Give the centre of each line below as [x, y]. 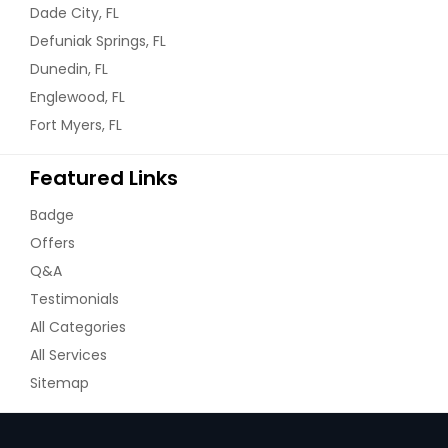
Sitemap [59, 383]
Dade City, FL [74, 13]
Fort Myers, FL [76, 125]
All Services [68, 355]
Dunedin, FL [69, 69]
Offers [52, 243]
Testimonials [74, 299]
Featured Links [104, 178]
